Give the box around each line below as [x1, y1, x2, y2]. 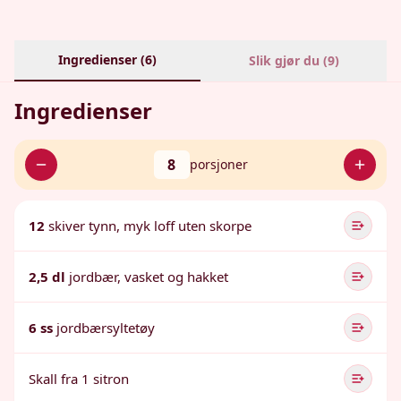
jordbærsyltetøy [56, 319, 155, 337]
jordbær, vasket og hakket [69, 268, 228, 286]
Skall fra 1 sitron [29, 370, 129, 388]
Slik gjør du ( [248, 52, 328, 69]
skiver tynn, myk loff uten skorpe [48, 217, 252, 235]
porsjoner [189, 156, 248, 173]
